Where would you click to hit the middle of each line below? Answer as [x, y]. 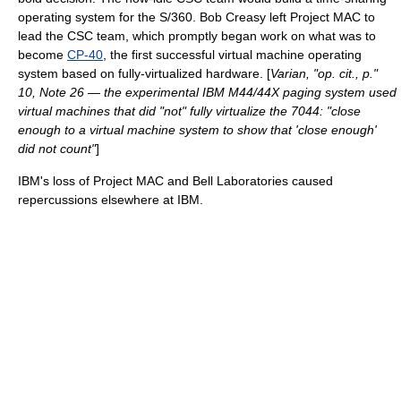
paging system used [338, 92]
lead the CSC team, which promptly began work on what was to [197, 36]
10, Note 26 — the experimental [110, 92]
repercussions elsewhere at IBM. [111, 200]
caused [311, 181]
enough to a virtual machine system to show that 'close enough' [197, 130]
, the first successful [161, 55]
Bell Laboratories [240, 181]
